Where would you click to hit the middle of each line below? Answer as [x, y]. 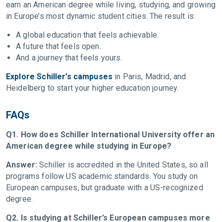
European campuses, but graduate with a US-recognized [105, 187]
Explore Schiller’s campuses [59, 76]
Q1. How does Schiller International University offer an [111, 134]
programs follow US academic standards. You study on [102, 176]
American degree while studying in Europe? [90, 146]
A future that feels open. [59, 46]
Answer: [23, 165]
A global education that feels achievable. [88, 35]
